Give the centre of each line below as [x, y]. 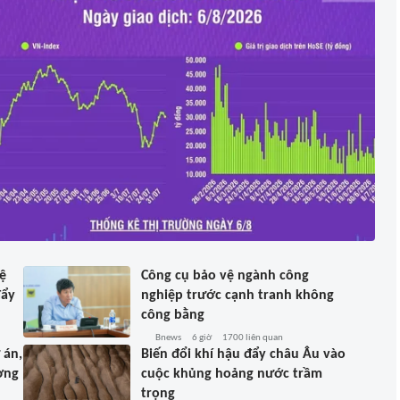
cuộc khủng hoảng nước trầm [232, 374]
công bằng [173, 315]
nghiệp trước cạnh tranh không [237, 296]
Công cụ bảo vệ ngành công [225, 276]
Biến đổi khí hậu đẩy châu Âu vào [243, 354]
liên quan [263, 338]
